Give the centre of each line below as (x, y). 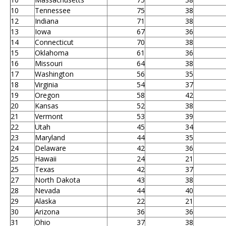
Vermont (49, 117)
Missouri (49, 64)
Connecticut (54, 42)
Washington (54, 74)
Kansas (47, 106)
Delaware (50, 148)
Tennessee (53, 11)
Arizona (47, 212)
